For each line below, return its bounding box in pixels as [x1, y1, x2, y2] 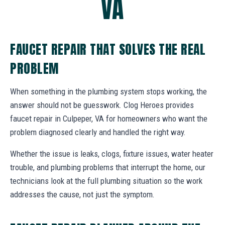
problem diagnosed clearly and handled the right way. [10, 127, 186, 137]
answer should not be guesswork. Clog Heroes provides [10, 99, 194, 110]
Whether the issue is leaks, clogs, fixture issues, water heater [10, 148, 213, 159]
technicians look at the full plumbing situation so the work [10, 175, 202, 186]
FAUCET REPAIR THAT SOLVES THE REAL [10, 39, 206, 59]
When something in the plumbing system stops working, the [10, 86, 207, 96]
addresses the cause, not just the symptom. [10, 189, 155, 199]
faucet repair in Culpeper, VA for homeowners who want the [10, 113, 207, 124]
